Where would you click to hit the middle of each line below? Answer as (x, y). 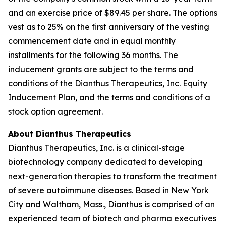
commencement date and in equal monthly (92, 41)
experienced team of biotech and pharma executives (112, 218)
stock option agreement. (55, 111)
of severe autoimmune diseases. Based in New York (108, 190)
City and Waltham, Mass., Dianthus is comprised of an (111, 204)
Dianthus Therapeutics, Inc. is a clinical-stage (96, 148)
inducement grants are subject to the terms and (101, 69)
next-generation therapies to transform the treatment (112, 176)
